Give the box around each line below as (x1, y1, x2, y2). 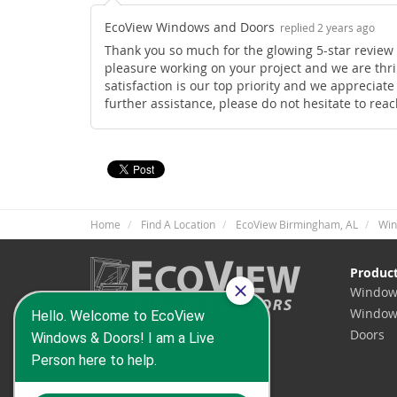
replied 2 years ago (280, 21, 375, 35)
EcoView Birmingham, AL (236, 218, 358, 232)
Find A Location (141, 218, 215, 232)
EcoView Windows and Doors (105, 19, 278, 36)
